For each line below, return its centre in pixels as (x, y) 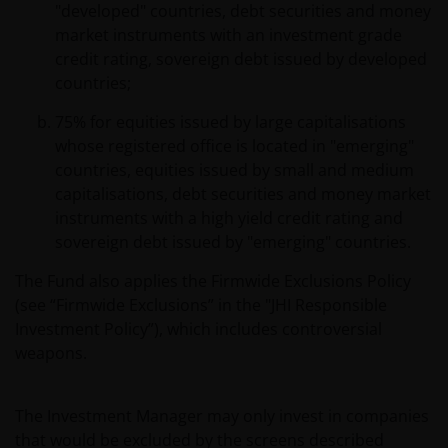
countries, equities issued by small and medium (234, 170)
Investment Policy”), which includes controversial (198, 329)
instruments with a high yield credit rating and (229, 218)
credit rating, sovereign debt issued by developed (241, 59)
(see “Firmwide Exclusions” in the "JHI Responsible (201, 305)
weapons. (51, 353)
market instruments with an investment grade (228, 35)
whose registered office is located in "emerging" (234, 146)
